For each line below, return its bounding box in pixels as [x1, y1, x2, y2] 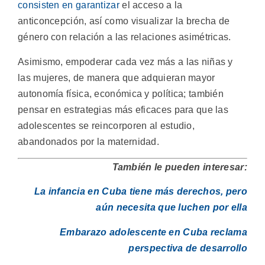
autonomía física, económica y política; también [18, 88, 224, 99]
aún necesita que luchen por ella [96, 202, 247, 213]
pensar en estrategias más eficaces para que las [18, 104, 229, 115]
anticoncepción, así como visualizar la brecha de [18, 16, 230, 27]
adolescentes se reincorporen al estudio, [18, 120, 195, 131]
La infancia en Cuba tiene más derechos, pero [34, 186, 247, 197]
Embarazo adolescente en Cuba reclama [60, 227, 247, 237]
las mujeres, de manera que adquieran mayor [18, 72, 215, 83]
